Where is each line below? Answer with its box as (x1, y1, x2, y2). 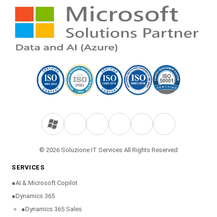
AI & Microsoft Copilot (15, 179, 77, 187)
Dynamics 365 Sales (25, 205, 82, 213)
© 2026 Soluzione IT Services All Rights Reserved (39, 146, 178, 154)
